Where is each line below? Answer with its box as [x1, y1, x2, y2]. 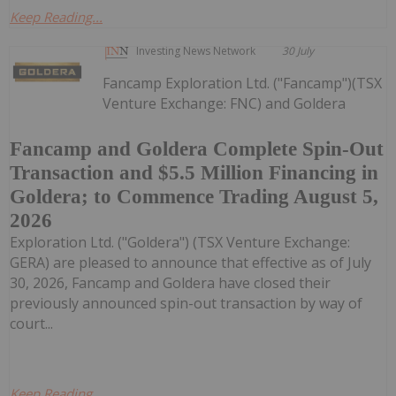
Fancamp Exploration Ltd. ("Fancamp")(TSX [103, 72, 383, 93]
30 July [282, 42, 315, 58]
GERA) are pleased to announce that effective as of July [10, 252, 371, 272]
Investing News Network [136, 42, 256, 58]
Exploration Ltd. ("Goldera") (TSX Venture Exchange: [10, 232, 350, 252]
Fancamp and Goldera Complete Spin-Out [10, 137, 384, 160]
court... [10, 313, 53, 333]
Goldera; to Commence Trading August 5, [10, 185, 378, 208]
